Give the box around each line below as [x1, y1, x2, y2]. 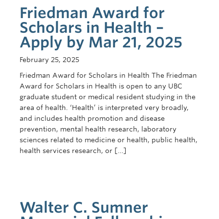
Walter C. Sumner [20, 198, 148, 216]
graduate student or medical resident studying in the [20, 93, 196, 101]
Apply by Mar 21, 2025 [20, 33, 182, 51]
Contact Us [10, 2, 47, 10]
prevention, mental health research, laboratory [20, 125, 176, 133]
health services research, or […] [20, 147, 127, 154]
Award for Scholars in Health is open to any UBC [20, 82, 182, 90]
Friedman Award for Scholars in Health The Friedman [20, 71, 197, 79]
